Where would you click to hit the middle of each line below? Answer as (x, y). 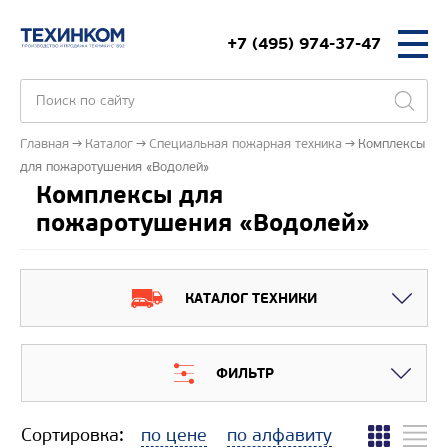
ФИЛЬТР (245, 373)
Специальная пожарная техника (245, 143)
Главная (44, 143)
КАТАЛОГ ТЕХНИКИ (251, 298)
